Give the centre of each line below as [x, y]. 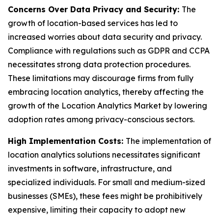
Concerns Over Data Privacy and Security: [95, 9]
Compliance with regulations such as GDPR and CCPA [109, 51]
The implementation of [168, 141]
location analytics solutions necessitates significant [104, 155]
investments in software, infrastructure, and [90, 168]
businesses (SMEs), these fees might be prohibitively [105, 196]
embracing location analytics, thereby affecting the [106, 92]
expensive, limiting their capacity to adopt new [97, 210]
